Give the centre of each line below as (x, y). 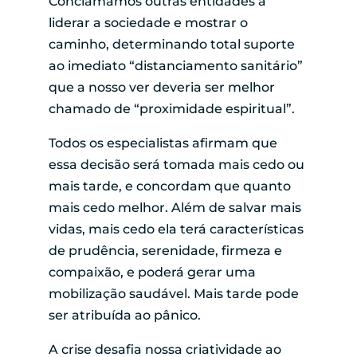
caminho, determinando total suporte (171, 44)
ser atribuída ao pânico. (124, 315)
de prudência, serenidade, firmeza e (165, 250)
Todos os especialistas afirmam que (163, 143)
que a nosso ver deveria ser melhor (161, 87)
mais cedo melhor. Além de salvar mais (175, 207)
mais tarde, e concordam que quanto (169, 186)
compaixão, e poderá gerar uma (152, 272)
